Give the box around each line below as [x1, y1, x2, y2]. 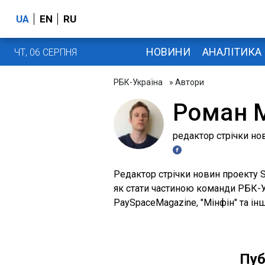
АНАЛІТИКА [202, 45, 261, 58]
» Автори [167, 77, 204, 87]
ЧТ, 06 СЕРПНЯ [14, 46, 77, 58]
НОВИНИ [146, 45, 190, 58]
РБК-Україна [114, 77, 163, 87]
